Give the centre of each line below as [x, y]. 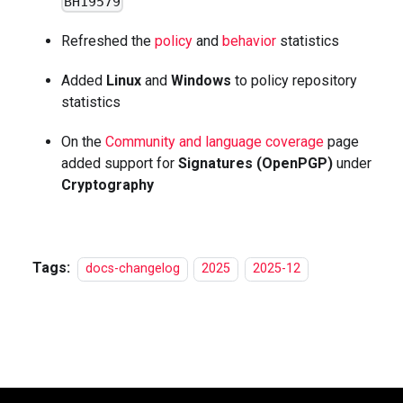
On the [83, 142]
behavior [249, 41]
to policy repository [294, 81]
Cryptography [107, 185]
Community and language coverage [215, 142]
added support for [120, 164]
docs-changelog [133, 269]
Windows [201, 81]
